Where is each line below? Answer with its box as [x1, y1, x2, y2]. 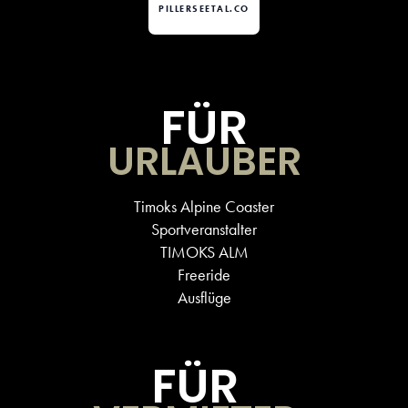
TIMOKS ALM [159, 241, 249, 263]
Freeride [178, 264, 230, 286]
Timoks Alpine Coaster [134, 196, 274, 218]
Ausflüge [177, 287, 231, 309]
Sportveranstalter [151, 219, 257, 240]
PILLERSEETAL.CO [158, 2, 250, 15]
